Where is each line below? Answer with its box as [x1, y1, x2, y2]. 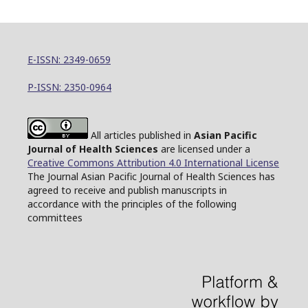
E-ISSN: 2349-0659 [27, 53, 111, 66]
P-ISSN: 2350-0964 [27, 80, 111, 93]
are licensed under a [158, 142, 250, 155]
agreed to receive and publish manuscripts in [27, 184, 227, 197]
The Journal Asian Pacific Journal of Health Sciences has [27, 170, 275, 183]
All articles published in [88, 129, 194, 142]
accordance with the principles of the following [27, 197, 236, 210]
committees [27, 211, 82, 224]
